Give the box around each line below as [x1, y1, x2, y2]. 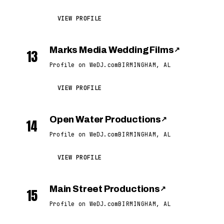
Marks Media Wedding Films [49, 45, 174, 55]
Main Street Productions [49, 184, 160, 194]
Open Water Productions [49, 114, 161, 124]
